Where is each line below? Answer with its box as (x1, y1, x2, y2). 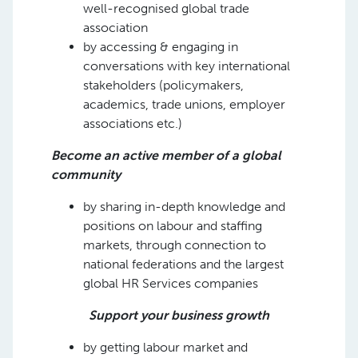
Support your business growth (89, 307, 269, 323)
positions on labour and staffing (83, 217, 262, 233)
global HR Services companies (83, 275, 258, 291)
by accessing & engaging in (83, 38, 238, 54)
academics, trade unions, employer (83, 96, 285, 112)
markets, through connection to (83, 237, 266, 253)
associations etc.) (83, 115, 182, 131)
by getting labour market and (83, 339, 248, 355)
